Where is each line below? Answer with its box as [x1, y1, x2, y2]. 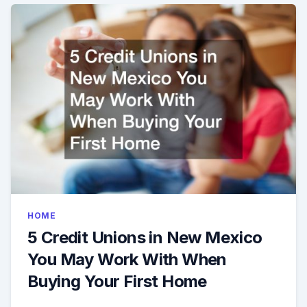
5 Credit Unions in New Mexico [27, 228, 262, 248]
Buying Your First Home [27, 271, 207, 292]
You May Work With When [27, 249, 227, 270]
